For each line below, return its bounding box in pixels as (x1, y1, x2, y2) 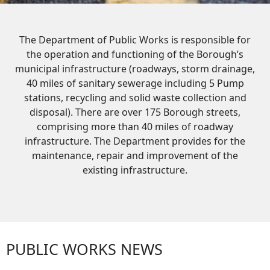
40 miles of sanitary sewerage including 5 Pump (26, 77, 244, 90)
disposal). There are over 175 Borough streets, (30, 105, 240, 119)
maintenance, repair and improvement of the (32, 149, 238, 162)
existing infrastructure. (83, 163, 187, 177)
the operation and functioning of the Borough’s (27, 48, 243, 61)
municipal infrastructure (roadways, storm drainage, (15, 62, 255, 75)
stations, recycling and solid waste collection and (24, 91, 246, 104)
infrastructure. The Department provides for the (25, 134, 245, 148)
